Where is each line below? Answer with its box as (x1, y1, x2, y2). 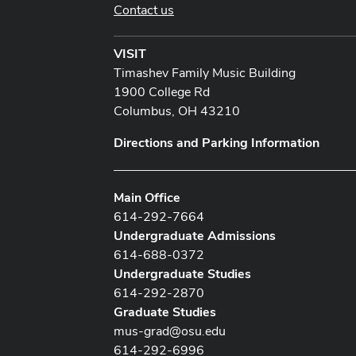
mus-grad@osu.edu (114, 322, 226, 339)
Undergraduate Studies (114, 265, 251, 282)
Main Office (114, 188, 180, 206)
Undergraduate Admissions (114, 226, 276, 244)
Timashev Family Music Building (114, 64, 296, 81)
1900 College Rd (114, 83, 210, 100)
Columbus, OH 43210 (114, 102, 240, 119)
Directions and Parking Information (114, 133, 319, 151)
